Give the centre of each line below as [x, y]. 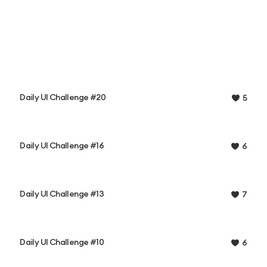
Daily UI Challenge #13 [62, 194]
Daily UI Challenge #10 [62, 243]
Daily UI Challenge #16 [62, 146]
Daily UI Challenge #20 [63, 98]
